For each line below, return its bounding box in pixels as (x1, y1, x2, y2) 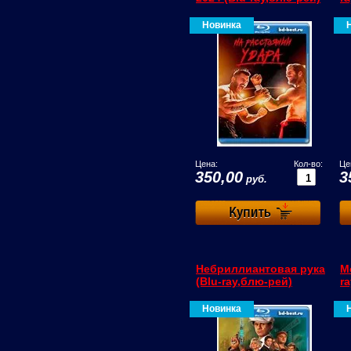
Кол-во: (293, 159, 323, 168)
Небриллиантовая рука (196, 262, 325, 275)
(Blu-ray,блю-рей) (196, 275, 292, 288)
